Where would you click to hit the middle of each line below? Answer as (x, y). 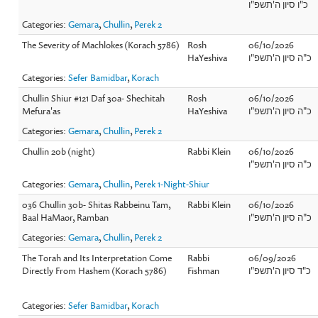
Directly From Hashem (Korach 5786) (95, 270)
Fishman (204, 270)
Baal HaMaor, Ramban (66, 217)
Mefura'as (42, 110)
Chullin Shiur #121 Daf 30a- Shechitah (94, 98)
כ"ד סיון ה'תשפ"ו (280, 270)
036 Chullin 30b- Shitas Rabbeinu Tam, (97, 204)
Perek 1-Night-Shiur (172, 183)
